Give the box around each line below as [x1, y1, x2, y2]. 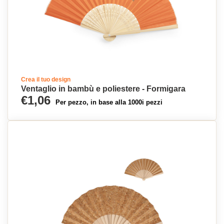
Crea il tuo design [21, 76, 70, 83]
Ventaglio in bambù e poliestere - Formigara [21, 84, 185, 93]
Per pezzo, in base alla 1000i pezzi [55, 98, 162, 106]
